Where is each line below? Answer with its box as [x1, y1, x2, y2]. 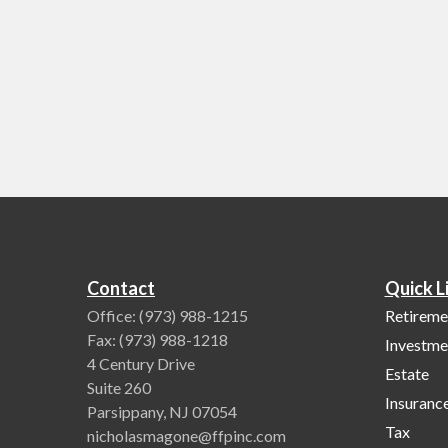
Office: [87, 306, 139, 325]
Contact [87, 277, 155, 299]
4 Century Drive [87, 354, 195, 373]
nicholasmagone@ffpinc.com [87, 426, 286, 445]
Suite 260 [87, 378, 151, 397]
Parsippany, [87, 402, 166, 421]
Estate [384, 364, 429, 383]
